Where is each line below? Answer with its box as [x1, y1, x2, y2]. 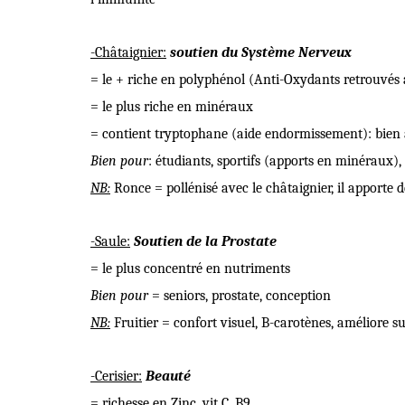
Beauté [146, 368, 191, 384]
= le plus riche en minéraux [90, 99, 253, 115]
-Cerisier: [90, 368, 142, 384]
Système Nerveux [241, 44, 352, 61]
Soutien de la [134, 233, 218, 250]
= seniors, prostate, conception [152, 287, 331, 304]
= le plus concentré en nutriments [90, 260, 290, 277]
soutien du [170, 44, 241, 61]
